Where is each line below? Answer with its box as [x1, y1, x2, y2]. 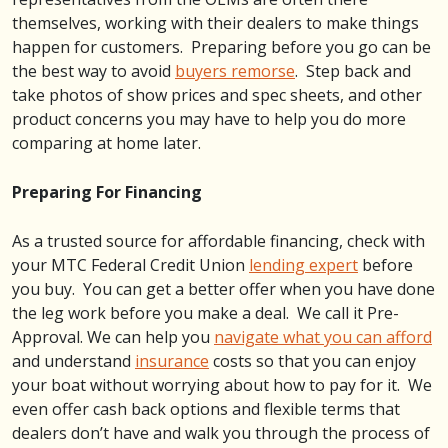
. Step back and [295, 59, 411, 82]
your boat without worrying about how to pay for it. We [12, 373, 432, 396]
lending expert [249, 253, 358, 276]
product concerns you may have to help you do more [12, 107, 406, 130]
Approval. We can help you [12, 325, 214, 348]
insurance [135, 349, 209, 372]
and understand [12, 349, 135, 372]
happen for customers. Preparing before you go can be [12, 35, 431, 58]
